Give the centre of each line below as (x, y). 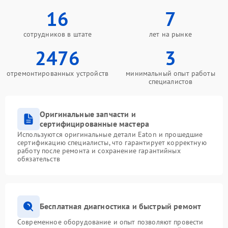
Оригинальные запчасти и (88, 114)
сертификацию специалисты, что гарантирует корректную (112, 142)
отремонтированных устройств (58, 73)
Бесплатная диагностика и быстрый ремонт (121, 206)
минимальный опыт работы (170, 73)
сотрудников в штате (58, 34)
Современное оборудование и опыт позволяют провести (110, 222)
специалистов (170, 81)
